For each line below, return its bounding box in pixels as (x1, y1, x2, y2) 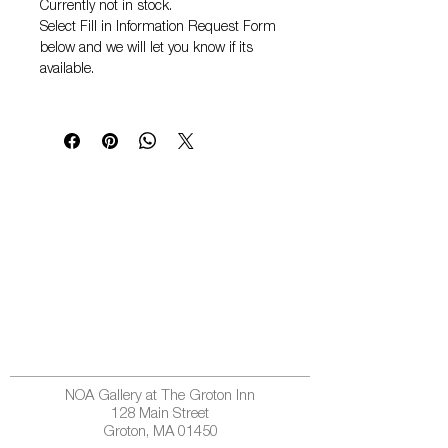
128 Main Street (111, 407, 209, 422)
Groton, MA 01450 (102, 425, 218, 440)
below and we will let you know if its (40, 42, 253, 56)
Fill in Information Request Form (80, 21, 276, 35)
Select (40, 21, 80, 35)
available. (40, 63, 94, 77)
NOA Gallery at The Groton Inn (65, 389, 255, 404)
